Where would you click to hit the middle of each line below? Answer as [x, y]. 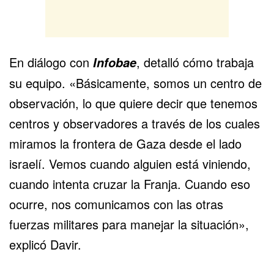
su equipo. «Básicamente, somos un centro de [135, 83]
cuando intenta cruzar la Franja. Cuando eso [130, 184]
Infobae [115, 63]
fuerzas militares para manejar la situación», [129, 224]
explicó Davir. [45, 245]
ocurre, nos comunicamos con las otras [116, 204]
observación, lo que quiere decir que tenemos [133, 103]
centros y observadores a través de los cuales [135, 124]
